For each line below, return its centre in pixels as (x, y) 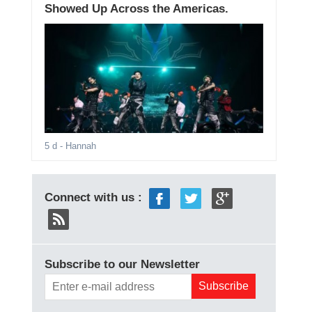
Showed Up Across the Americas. (136, 9)
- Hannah (76, 146)
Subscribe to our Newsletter (122, 265)
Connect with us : (95, 198)
